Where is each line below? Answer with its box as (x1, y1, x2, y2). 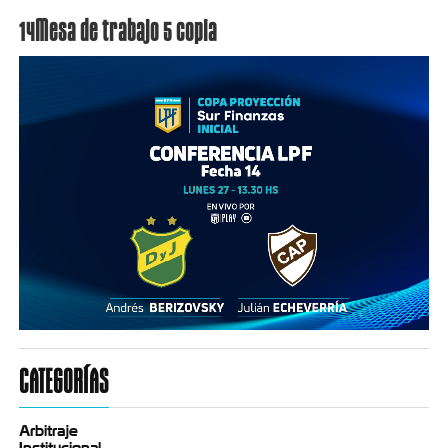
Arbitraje (18, 423, 78, 440)
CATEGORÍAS (18, 363, 109, 400)
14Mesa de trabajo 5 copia (18, 14, 217, 46)
